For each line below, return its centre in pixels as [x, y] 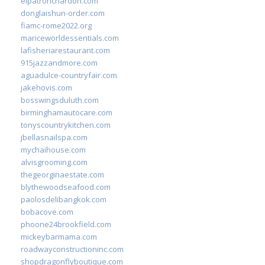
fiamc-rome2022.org [56, 25]
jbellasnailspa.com [54, 137]
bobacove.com [47, 211]
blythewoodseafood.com [66, 187]
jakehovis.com [46, 87]
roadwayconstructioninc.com [72, 249]
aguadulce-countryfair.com [69, 75]
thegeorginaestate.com [62, 174]
